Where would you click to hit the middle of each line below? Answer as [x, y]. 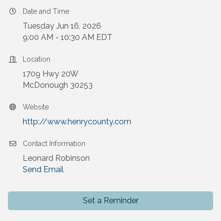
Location [37, 59]
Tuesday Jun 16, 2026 [62, 26]
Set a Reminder [110, 201]
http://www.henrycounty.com [77, 122]
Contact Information [54, 144]
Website [36, 107]
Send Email [43, 170]
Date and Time [46, 12]
